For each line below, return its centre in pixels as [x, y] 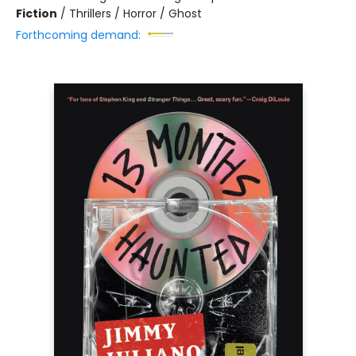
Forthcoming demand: [78, 35]
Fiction [37, 14]
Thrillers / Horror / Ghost [135, 14]
